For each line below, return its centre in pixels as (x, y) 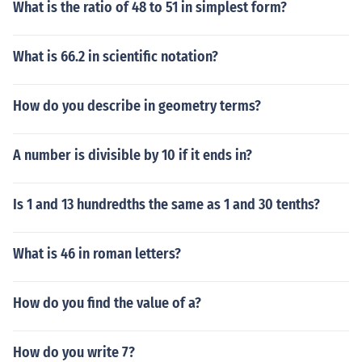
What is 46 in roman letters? (97, 254)
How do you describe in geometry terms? (137, 106)
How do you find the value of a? (107, 303)
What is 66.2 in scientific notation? (116, 57)
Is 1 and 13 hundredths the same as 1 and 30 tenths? (166, 204)
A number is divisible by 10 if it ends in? (133, 155)
